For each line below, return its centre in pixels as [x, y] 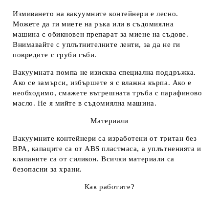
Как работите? [109, 187]
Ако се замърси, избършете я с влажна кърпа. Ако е [102, 83]
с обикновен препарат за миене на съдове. [114, 34]
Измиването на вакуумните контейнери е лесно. [96, 14]
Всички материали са [138, 159]
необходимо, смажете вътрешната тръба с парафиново [108, 93]
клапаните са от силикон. [57, 159]
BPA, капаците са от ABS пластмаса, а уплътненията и [107, 149]
